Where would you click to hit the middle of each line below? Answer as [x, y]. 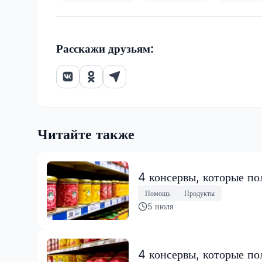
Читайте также [86, 134]
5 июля [160, 206]
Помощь [158, 193]
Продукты [199, 193]
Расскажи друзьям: [105, 49]
